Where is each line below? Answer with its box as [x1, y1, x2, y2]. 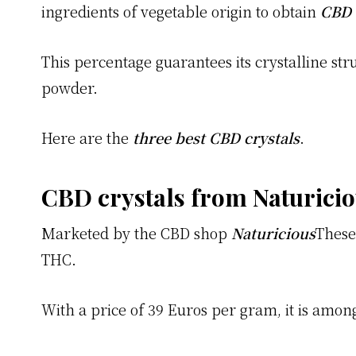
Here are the [41, 127, 133, 149]
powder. [41, 77, 98, 99]
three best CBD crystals [133, 127, 300, 149]
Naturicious [231, 222, 315, 244]
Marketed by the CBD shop [41, 222, 231, 244]
